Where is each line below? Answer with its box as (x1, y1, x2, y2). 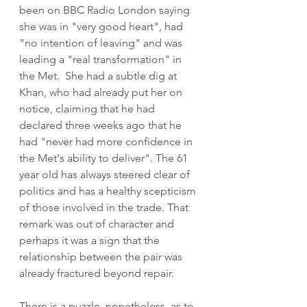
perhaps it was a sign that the (19, 233, 162, 247)
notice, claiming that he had (19, 101, 158, 115)
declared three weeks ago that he (19, 118, 184, 132)
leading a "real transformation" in (19, 52, 184, 66)
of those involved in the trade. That (19, 200, 191, 214)
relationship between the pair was (19, 249, 185, 263)
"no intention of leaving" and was (19, 36, 185, 49)
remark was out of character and (19, 217, 177, 230)
